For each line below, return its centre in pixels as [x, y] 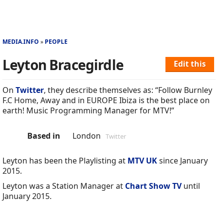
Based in [44, 136]
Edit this [190, 64]
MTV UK [142, 161]
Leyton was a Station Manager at [64, 186]
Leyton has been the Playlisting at [65, 161]
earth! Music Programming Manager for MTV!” [88, 111]
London [87, 136]
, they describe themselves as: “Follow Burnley [128, 90]
